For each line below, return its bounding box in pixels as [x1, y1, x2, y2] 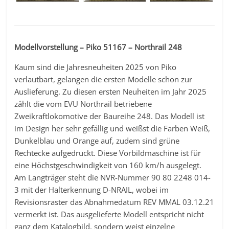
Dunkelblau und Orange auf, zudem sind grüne [14, 135, 180, 146]
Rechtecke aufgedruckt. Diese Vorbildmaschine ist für [14, 147, 201, 158]
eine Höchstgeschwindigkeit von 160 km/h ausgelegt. [14, 159, 202, 170]
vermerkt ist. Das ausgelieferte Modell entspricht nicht [14, 209, 204, 219]
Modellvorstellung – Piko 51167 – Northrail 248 [14, 41, 182, 52]
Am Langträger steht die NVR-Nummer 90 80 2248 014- [14, 172, 211, 182]
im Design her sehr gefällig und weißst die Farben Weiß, [14, 123, 211, 133]
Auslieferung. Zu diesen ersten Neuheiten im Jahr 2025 [14, 86, 207, 97]
